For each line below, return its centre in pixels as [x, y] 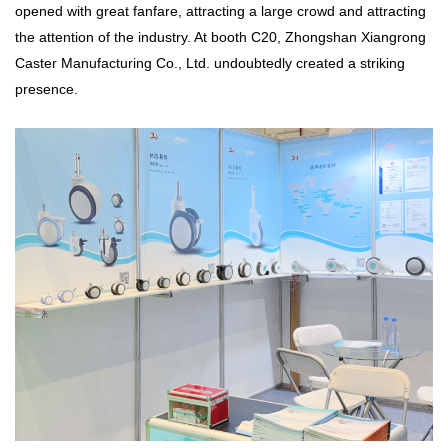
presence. [46, 88]
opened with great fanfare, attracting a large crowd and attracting [220, 10]
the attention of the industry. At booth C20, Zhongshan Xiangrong [220, 36]
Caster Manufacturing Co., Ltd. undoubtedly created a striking [210, 62]
